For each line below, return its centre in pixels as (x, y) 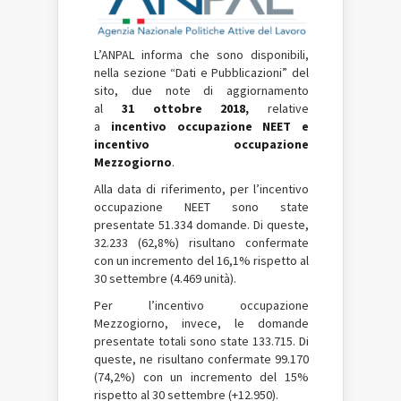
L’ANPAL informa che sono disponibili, (201, 55)
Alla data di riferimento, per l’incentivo (201, 189)
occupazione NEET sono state (201, 207)
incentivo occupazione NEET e (209, 127)
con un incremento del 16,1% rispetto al (201, 261)
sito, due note (142, 91)
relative (279, 109)
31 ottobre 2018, (185, 109)
